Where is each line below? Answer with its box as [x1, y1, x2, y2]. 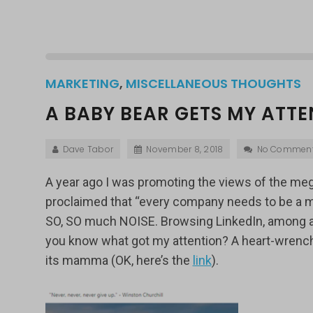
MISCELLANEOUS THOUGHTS [125, 75, 301, 92]
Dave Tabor [62, 143, 114, 155]
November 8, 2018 [146, 143, 224, 155]
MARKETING [45, 75, 119, 92]
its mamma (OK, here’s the [45, 253, 193, 268]
